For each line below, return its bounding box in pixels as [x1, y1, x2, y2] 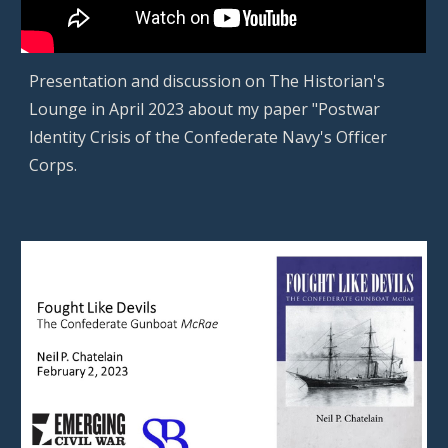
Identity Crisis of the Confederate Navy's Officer [29, 126, 388, 149]
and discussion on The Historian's [131, 70, 386, 93]
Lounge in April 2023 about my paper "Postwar [29, 98, 381, 121]
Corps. [29, 154, 78, 177]
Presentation [29, 70, 132, 93]
